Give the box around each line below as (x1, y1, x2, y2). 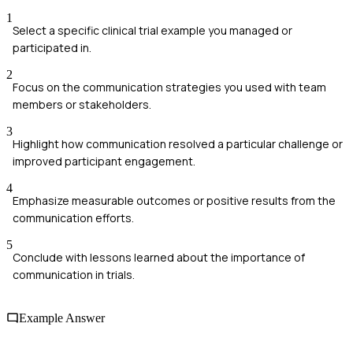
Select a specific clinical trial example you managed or (13, 23, 292, 39)
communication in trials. (13, 267, 135, 283)
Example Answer (19, 311, 105, 325)
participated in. (13, 40, 91, 56)
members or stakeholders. (13, 97, 151, 113)
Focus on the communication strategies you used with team (13, 80, 326, 95)
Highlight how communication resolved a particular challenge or (13, 136, 343, 152)
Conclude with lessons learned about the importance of (13, 250, 305, 266)
